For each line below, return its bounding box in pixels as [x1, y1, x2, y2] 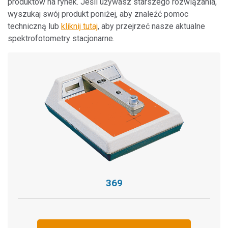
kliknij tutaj [61, 21, 98, 31]
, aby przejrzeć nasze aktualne [98, 21, 205, 31]
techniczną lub [8, 21, 61, 31]
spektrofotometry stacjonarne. [8, 34, 115, 43]
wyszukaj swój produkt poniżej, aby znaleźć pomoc [8, 9, 188, 19]
